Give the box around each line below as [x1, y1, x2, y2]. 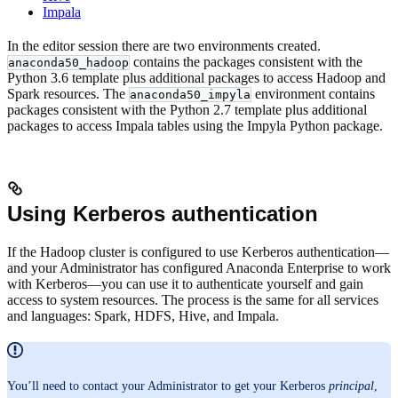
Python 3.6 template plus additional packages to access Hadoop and [7, 69, 386, 85]
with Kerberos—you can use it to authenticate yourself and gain [7, 275, 363, 291]
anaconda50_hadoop [8, 55, 129, 69]
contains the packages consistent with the [130, 53, 362, 69]
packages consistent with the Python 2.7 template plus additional [7, 101, 367, 117]
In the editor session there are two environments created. [7, 37, 321, 53]
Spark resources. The [7, 85, 129, 101]
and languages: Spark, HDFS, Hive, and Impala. [7, 307, 279, 323]
